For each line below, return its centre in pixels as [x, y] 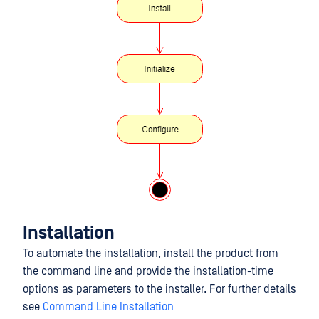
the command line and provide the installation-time [148, 271]
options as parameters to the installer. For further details [159, 289]
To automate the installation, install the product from [151, 253]
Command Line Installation [108, 307]
